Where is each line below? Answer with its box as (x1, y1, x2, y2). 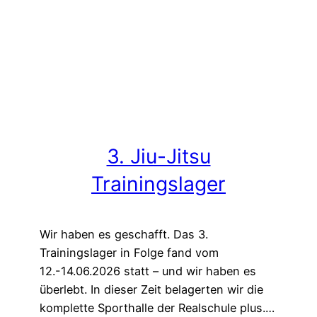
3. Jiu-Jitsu (106, 144, 211, 169)
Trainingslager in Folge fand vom (40, 246, 219, 260)
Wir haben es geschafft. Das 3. (40, 227, 208, 241)
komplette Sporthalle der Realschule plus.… (40, 301, 275, 315)
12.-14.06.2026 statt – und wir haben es (40, 264, 256, 278)
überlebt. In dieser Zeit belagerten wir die (40, 282, 263, 296)
